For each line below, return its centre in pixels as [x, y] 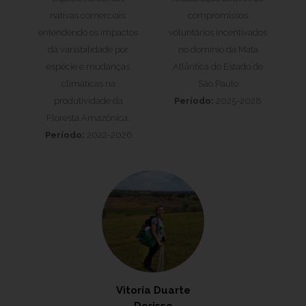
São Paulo [218, 84]
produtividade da [88, 101]
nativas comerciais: [88, 15]
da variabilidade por [88, 50]
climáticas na [88, 84]
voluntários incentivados [218, 32]
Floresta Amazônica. [88, 118]
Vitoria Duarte [153, 290]
